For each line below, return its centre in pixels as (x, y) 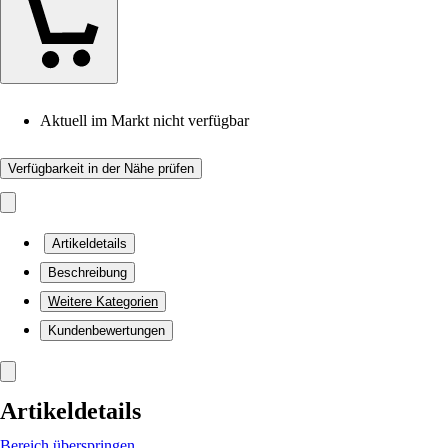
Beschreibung (87, 272)
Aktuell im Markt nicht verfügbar (144, 120)
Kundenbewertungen (106, 330)
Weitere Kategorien (103, 301)
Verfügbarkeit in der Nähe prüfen (101, 168)
